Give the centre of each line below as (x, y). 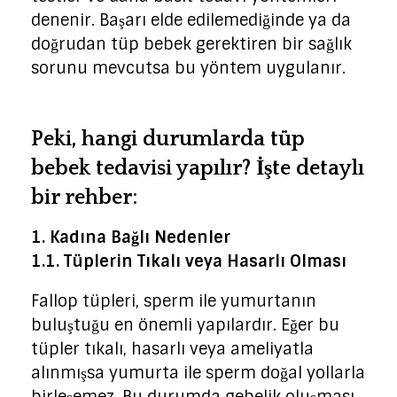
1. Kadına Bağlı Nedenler (131, 237)
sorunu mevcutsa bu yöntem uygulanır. (188, 69)
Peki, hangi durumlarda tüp (168, 140)
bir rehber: (84, 198)
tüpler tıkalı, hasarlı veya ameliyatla (172, 349)
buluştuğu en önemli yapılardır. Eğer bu (185, 325)
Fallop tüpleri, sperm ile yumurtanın (174, 301)
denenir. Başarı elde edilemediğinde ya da (191, 21)
